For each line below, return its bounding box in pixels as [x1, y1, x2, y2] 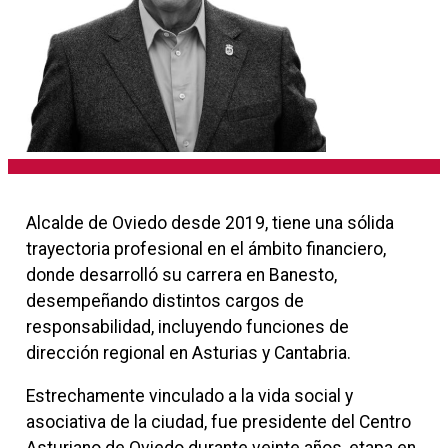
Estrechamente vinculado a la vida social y [25, 386, 353, 407]
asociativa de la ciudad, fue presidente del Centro [25, 412, 411, 433]
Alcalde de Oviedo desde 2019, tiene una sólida [25, 212, 394, 233]
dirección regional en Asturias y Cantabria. [25, 342, 351, 363]
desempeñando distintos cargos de [25, 290, 304, 311]
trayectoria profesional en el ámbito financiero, [25, 238, 386, 259]
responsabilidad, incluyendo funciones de [25, 316, 349, 337]
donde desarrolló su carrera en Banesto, [25, 264, 337, 285]
